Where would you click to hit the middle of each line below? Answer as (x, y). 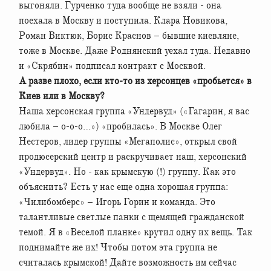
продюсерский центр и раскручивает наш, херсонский (133, 156)
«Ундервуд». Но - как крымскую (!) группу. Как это (127, 171)
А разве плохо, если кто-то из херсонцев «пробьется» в (135, 81)
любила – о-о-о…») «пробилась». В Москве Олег (120, 126)
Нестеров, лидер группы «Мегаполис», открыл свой (128, 141)
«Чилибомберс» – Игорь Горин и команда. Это (117, 202)
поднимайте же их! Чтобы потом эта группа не (118, 247)
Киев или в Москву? (62, 96)
